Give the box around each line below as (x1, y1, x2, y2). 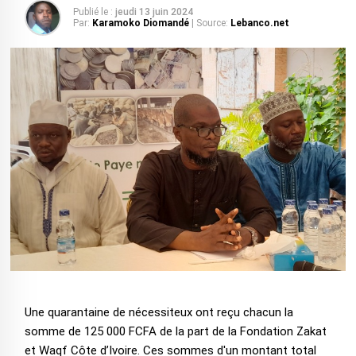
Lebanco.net (230, 17, 289, 29)
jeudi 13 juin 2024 (114, 6, 193, 17)
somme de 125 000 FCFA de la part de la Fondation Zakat (24, 324, 327, 339)
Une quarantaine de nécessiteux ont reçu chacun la (24, 305, 293, 320)
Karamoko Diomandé (91, 17, 192, 29)
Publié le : (72, 6, 113, 17)
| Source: (191, 17, 228, 29)
